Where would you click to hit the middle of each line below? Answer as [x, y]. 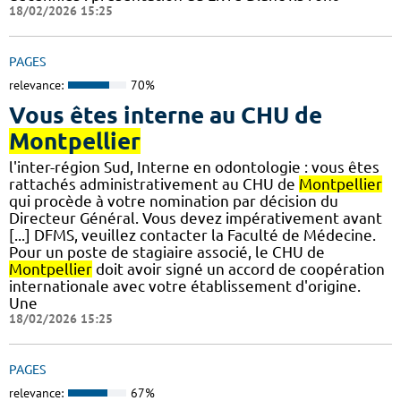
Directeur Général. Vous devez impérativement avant [196, 218]
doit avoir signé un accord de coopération [239, 269]
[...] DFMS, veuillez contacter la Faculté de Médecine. [192, 235]
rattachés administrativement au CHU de [154, 183]
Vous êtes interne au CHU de [166, 115]
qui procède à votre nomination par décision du [174, 200]
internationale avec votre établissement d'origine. [185, 286]
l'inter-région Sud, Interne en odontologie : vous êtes [194, 166]
